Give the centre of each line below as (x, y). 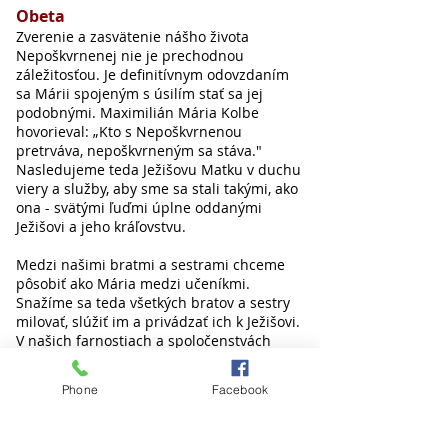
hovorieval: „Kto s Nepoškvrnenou (129, 131)
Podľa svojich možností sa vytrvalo (129, 378)
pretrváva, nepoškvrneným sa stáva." (139, 150)
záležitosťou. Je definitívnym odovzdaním (152, 74)
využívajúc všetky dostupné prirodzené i (150, 435)
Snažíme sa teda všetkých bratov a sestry (153, 302)
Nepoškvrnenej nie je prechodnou (130, 55)
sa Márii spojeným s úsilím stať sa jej (139, 93)
